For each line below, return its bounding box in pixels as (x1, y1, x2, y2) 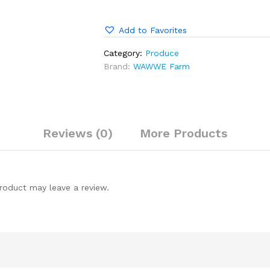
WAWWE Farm (133, 61, 190, 71)
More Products (140, 125, 227, 140)
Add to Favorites (119, 25, 187, 35)
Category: (104, 48, 146, 58)
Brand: (104, 61, 134, 71)
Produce (145, 48, 180, 58)
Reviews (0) (43, 125, 113, 140)
